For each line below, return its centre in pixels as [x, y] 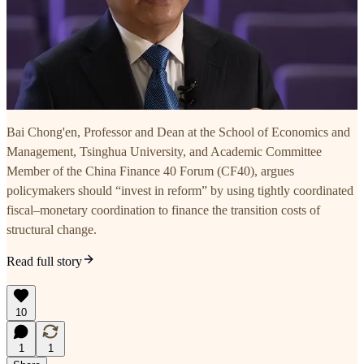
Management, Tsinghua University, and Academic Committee [164, 152]
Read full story [44, 262]
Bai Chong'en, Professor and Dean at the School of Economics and [178, 132]
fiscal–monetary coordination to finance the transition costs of [163, 210]
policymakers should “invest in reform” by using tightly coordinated [180, 191]
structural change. [52, 230]
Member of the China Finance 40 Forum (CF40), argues [150, 171]
